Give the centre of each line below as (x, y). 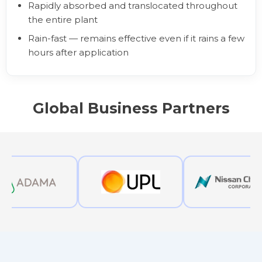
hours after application (78, 52)
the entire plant (63, 20)
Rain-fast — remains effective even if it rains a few (136, 38)
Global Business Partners (131, 108)
